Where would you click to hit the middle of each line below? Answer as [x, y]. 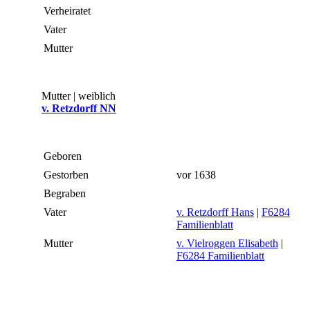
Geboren [64, 156]
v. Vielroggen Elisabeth [227, 244]
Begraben [66, 194]
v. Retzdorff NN [79, 109]
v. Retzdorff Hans [215, 212]
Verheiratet [69, 11]
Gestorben [67, 175]
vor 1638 [198, 175]
